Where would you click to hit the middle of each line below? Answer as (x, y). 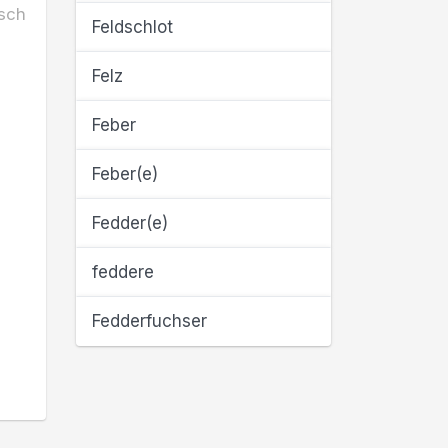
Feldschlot (132, 27)
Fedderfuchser (149, 321)
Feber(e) (125, 174)
